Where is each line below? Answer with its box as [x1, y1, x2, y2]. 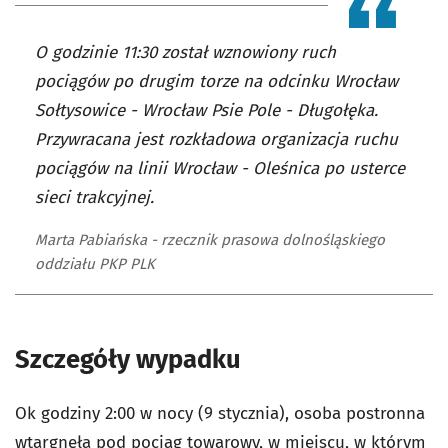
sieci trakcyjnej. [35, 187, 154, 208]
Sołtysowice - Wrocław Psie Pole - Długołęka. [35, 100, 378, 121]
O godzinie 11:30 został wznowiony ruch [35, 42, 336, 63]
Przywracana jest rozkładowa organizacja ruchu [35, 129, 398, 150]
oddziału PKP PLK [35, 255, 155, 273]
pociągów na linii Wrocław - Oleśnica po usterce [35, 158, 405, 179]
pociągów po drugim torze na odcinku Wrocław [35, 71, 398, 92]
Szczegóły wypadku [15, 344, 241, 375]
